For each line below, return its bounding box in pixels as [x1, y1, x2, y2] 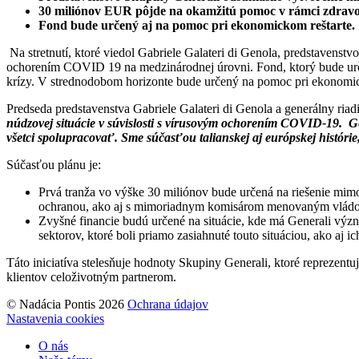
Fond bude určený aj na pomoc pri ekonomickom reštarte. [38, 18, 355, 33]
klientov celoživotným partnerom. [6, 270, 176, 284]
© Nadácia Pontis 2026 [6, 297, 124, 312]
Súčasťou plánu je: [6, 158, 101, 172]
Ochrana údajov [127, 297, 208, 312]
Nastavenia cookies [6, 312, 104, 326]
